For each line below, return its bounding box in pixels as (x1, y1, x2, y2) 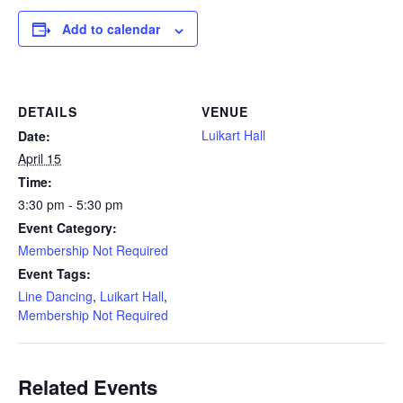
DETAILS (18, 103, 77, 121)
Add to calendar (62, 20, 160, 39)
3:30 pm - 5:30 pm (18, 195, 123, 214)
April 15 (18, 149, 61, 168)
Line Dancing (18, 287, 93, 306)
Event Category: (18, 219, 117, 237)
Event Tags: (18, 264, 91, 283)
